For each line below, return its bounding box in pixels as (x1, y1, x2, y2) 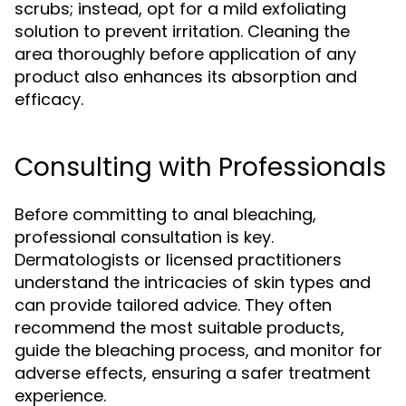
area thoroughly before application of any (14, 43, 356, 65)
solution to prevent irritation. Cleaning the (14, 20, 350, 43)
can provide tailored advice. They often (14, 294, 332, 316)
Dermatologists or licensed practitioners (14, 248, 342, 271)
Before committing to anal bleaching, (14, 203, 316, 226)
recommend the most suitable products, (14, 316, 344, 339)
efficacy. (14, 88, 83, 111)
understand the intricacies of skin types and (14, 271, 371, 294)
